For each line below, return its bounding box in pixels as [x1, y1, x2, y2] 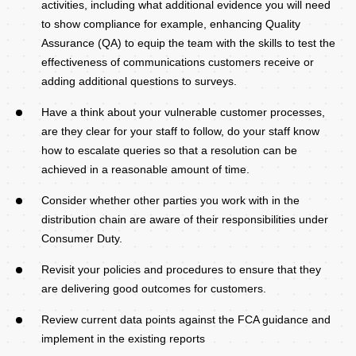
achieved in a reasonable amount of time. [41, 162, 250, 176]
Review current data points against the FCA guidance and [41, 312, 331, 326]
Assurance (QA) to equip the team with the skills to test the [41, 36, 335, 49]
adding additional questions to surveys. [41, 74, 237, 87]
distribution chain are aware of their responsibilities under [41, 212, 328, 226]
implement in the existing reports [41, 331, 205, 345]
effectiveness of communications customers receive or [41, 55, 314, 68]
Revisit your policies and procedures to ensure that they [41, 262, 321, 276]
